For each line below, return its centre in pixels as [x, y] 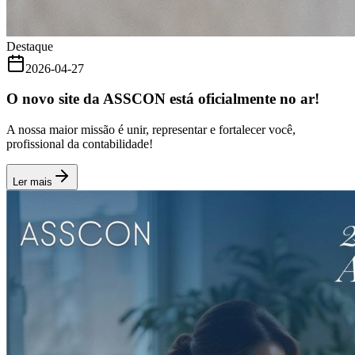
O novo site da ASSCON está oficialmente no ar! [163, 99]
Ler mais [32, 182]
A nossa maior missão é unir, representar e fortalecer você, [151, 130]
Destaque [30, 46]
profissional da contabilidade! [80, 144]
